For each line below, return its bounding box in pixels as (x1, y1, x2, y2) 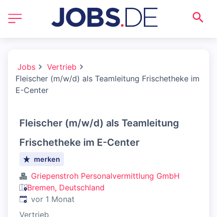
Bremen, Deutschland (27, 183, 105, 192)
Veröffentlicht (19, 194, 69, 203)
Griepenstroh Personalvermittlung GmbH (31, 171, 180, 181)
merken (34, 155, 61, 163)
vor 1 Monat (31, 194, 75, 204)
